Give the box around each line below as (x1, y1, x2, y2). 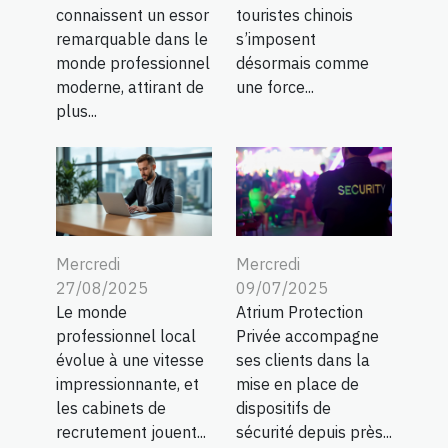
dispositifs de (236, 398, 331, 419)
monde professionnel (56, 53, 210, 74)
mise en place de (236, 374, 359, 395)
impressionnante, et (56, 374, 199, 395)
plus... (56, 101, 97, 122)
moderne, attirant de (56, 77, 204, 98)
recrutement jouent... (56, 422, 206, 443)
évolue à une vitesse (56, 350, 204, 371)
